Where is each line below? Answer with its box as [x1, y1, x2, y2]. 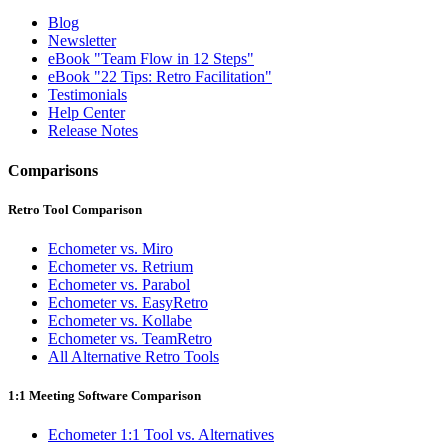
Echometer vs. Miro [48, 239, 173, 257]
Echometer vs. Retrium [48, 257, 193, 275]
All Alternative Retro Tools [48, 347, 219, 365]
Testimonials [48, 86, 127, 104]
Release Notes [48, 122, 138, 140]
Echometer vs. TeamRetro [48, 329, 212, 347]
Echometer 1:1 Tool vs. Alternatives [48, 426, 274, 444]
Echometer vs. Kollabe [48, 311, 192, 329]
